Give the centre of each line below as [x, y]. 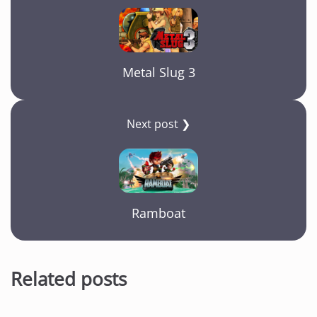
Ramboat [158, 213]
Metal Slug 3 [158, 72]
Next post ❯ [158, 123]
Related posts [69, 279]
